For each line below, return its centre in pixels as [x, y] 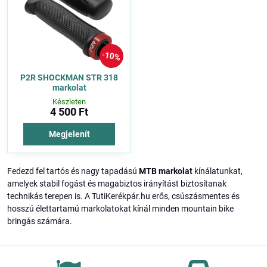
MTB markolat [166, 171]
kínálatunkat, [218, 171]
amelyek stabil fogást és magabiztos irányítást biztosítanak [117, 183]
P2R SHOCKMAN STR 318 [69, 78]
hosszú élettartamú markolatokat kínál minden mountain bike [120, 208]
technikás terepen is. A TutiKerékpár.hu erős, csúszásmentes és [123, 196]
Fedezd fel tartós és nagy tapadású [73, 171]
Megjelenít [69, 134]
